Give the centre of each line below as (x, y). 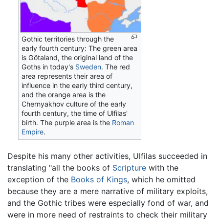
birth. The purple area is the (67, 122)
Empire (33, 131)
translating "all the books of (60, 167)
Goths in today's (49, 66)
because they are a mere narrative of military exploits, (108, 191)
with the (162, 167)
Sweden (88, 66)
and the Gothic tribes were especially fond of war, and (108, 203)
